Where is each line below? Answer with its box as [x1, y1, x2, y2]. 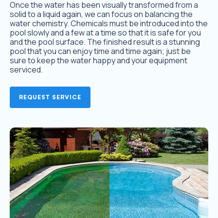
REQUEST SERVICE [19, 93, 81, 101]
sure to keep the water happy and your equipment [10, 55, 187, 66]
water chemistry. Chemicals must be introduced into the [10, 18, 208, 29]
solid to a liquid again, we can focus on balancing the [10, 9, 193, 20]
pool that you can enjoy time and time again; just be [10, 46, 191, 57]
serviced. [10, 64, 43, 75]
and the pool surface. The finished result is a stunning [10, 36, 200, 48]
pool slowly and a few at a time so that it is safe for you [10, 27, 201, 38]
